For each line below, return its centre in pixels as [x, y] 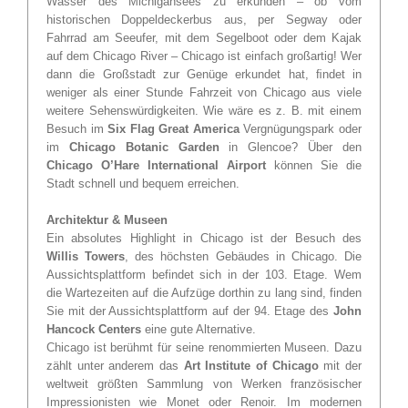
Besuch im [77, 128]
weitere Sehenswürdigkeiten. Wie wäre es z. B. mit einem [204, 110]
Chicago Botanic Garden [144, 147]
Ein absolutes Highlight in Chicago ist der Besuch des [204, 238]
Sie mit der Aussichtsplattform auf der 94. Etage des [190, 311]
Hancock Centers [94, 329]
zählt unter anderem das [115, 365]
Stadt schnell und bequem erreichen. [143, 183]
